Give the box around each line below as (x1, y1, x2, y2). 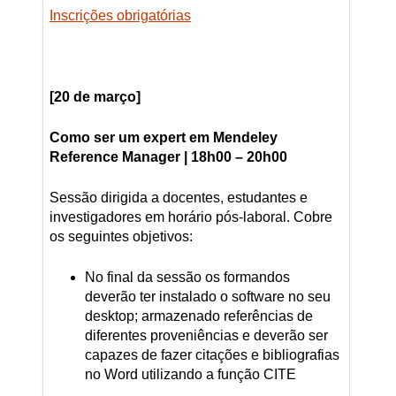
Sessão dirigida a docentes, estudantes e (49, 190, 308, 206)
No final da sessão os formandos (84, 270, 290, 286)
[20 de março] (49, 89, 141, 105)
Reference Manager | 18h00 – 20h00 (49, 149, 287, 165)
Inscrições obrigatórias (49, 8, 191, 24)
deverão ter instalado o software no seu (84, 289, 331, 305)
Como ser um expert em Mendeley (49, 130, 278, 146)
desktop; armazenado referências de (84, 308, 313, 324)
